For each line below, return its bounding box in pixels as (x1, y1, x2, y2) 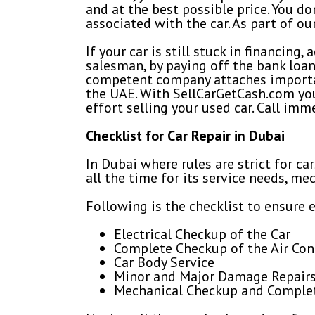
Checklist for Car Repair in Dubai (86, 127, 285, 146)
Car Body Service (114, 253, 214, 272)
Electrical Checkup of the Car (114, 225, 290, 244)
